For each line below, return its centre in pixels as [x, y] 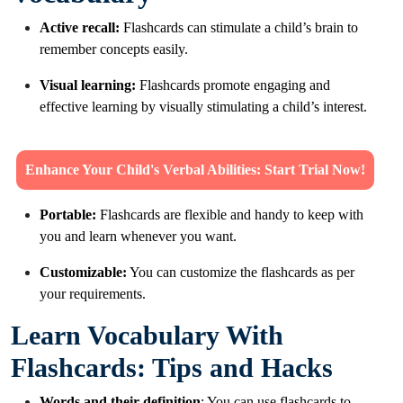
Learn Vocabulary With [147, 335]
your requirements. [94, 293]
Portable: [70, 214]
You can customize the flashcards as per [241, 272]
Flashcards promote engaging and [235, 85]
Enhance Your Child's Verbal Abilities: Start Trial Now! [196, 169]
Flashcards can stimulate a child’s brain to [239, 27]
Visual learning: [90, 85]
